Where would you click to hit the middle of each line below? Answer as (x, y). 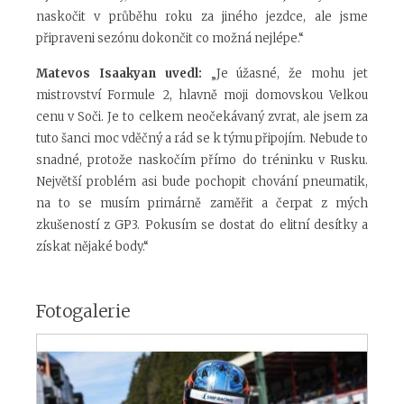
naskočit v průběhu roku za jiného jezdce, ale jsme (202, 17)
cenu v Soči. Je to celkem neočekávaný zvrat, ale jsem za (202, 117)
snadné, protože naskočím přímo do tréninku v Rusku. (202, 161)
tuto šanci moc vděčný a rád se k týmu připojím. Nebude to (202, 139)
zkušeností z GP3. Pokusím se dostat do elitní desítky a (202, 225)
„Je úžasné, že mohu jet (285, 74)
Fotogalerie (83, 312)
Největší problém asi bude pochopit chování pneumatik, (202, 182)
